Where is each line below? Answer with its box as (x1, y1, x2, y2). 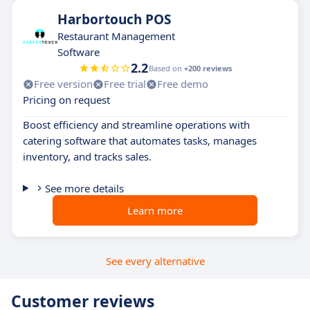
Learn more (127, 203, 183, 217)
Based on (148, 63, 184, 73)
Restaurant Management (57, 29, 175, 43)
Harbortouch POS (57, 10, 171, 28)
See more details (44, 181, 124, 195)
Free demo (157, 77, 208, 91)
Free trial (104, 77, 146, 91)
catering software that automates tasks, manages (23, 134, 257, 147)
